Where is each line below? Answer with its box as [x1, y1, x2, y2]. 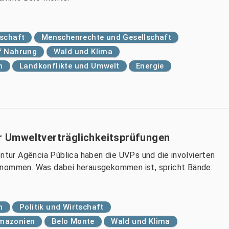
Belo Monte [51, 217, 95, 226]
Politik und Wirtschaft [19, 202, 104, 212]
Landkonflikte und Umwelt [19, 61, 120, 71]
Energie [136, 61, 164, 71]
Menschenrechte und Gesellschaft [41, 33, 172, 42]
